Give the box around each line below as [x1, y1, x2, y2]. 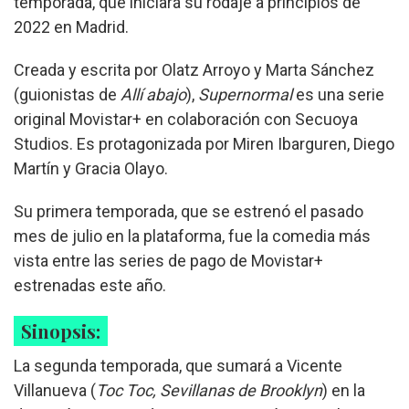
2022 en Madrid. [14, 17, 129, 37]
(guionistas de [14, 85, 121, 105]
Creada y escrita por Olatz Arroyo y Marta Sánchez [14, 60, 374, 80]
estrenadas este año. [14, 276, 166, 296]
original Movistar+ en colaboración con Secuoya [14, 110, 358, 130]
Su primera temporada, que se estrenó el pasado [14, 202, 363, 222]
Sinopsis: [21, 319, 100, 344]
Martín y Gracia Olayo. [14, 159, 168, 179]
